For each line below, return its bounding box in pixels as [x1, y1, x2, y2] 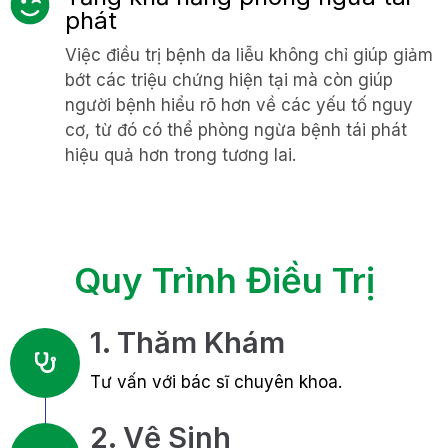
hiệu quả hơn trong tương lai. [65, 144, 296, 165]
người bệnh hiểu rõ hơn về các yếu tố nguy [65, 94, 413, 115]
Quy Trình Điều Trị [73, 258, 375, 301]
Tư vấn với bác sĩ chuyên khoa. [90, 371, 342, 392]
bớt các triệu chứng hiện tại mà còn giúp [65, 69, 393, 90]
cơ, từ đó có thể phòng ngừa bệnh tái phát [65, 119, 407, 140]
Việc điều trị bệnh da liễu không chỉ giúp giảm [65, 44, 433, 65]
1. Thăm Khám [90, 324, 285, 360]
